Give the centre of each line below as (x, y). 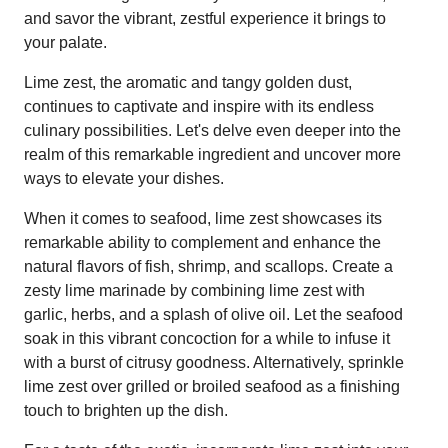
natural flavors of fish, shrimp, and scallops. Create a (208, 266)
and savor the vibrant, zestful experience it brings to (205, 18)
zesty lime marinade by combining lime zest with (194, 290)
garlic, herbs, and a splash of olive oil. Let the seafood (213, 314)
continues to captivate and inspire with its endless (199, 106)
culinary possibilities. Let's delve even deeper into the (212, 130)
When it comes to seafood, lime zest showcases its (203, 218)
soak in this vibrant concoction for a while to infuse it (207, 338)
